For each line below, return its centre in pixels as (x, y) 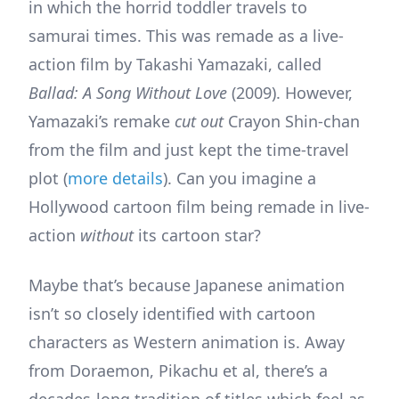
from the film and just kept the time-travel (189, 149)
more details (115, 178)
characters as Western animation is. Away (187, 342)
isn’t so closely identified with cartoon (172, 313)
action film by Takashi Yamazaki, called (175, 64)
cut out (201, 121)
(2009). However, (292, 92)
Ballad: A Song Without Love (130, 92)
